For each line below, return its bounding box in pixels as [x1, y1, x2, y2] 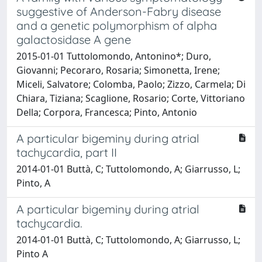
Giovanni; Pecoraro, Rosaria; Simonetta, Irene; [16, 63, 220, 77]
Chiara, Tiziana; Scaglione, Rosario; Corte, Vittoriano [16, 91, 245, 105]
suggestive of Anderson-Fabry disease [16, 4, 221, 19]
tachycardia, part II [16, 144, 117, 160]
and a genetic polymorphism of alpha [16, 18, 217, 33]
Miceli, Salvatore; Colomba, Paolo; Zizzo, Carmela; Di [16, 77, 246, 91]
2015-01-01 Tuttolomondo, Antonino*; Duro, [16, 49, 211, 63]
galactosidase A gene [16, 32, 131, 47]
